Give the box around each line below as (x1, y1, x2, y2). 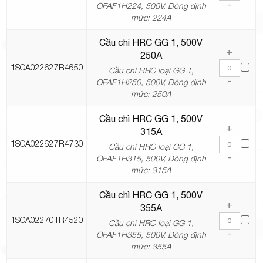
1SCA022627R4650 (10, 62, 83, 73)
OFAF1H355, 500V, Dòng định (96, 230, 206, 240)
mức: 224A (130, 12, 171, 23)
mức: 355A (130, 241, 171, 252)
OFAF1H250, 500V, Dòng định (96, 77, 206, 87)
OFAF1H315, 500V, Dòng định (96, 153, 206, 164)
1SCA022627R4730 (10, 139, 83, 149)
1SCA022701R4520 (10, 215, 83, 225)
